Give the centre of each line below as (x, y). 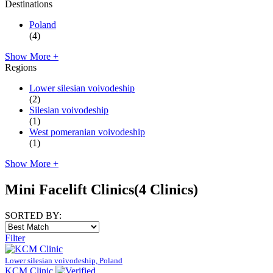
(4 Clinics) (166, 189)
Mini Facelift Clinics (69, 189)
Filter (15, 238)
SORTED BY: (33, 215)
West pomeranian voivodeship (87, 132)
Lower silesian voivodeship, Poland (64, 260)
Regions (21, 67)
